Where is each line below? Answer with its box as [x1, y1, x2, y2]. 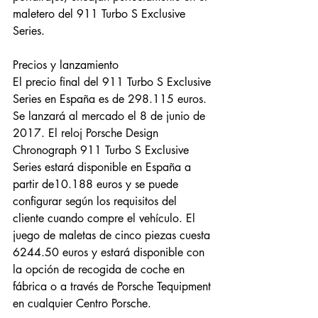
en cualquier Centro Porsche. [13, 296, 151, 311]
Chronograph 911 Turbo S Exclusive [13, 143, 192, 158]
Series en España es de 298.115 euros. [13, 92, 210, 106]
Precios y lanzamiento [13, 57, 119, 72]
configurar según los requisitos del [13, 194, 180, 209]
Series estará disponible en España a [13, 160, 194, 175]
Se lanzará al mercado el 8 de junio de [13, 109, 209, 124]
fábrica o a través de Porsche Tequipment [13, 279, 214, 294]
